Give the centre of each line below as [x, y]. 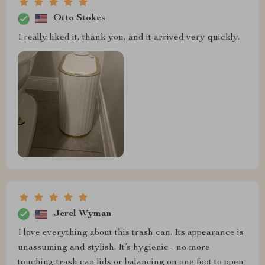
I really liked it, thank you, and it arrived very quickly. [129, 38]
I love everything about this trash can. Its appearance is [131, 233]
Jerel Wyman [82, 214]
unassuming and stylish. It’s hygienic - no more [114, 248]
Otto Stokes [79, 19]
